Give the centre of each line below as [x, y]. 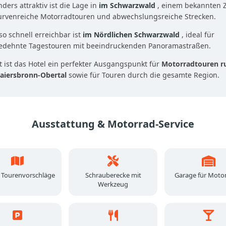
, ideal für [198, 34]
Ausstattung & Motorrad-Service [113, 124]
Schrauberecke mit [113, 175]
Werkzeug [113, 184]
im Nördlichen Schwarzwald [131, 34]
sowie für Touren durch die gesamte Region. [143, 75]
